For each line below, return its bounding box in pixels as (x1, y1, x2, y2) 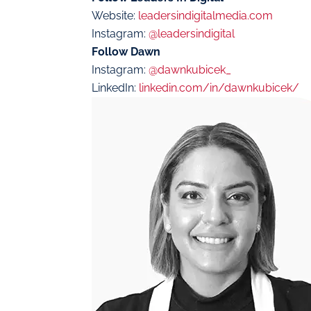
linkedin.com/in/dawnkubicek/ (139, 81, 299, 95)
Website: (92, 9, 138, 23)
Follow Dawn (92, 45, 160, 59)
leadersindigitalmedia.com (138, 9, 273, 23)
